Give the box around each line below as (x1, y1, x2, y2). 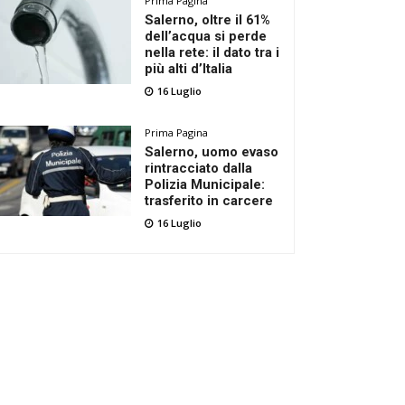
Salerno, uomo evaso (145, 144, 279, 160)
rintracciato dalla (145, 160, 253, 176)
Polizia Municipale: (145, 176, 266, 193)
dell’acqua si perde (145, 28, 268, 44)
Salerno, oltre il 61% (145, 12, 271, 28)
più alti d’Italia (145, 61, 233, 77)
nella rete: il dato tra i (145, 44, 280, 61)
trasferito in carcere (145, 193, 274, 209)
